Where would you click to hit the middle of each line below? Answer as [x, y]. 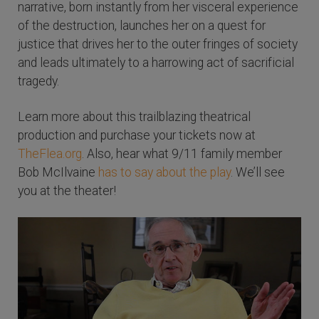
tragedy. [38, 82]
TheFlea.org [50, 154]
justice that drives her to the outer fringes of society [158, 45]
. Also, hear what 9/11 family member [182, 154]
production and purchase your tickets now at [137, 136]
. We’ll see [258, 173]
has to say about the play [164, 173]
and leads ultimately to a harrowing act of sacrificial [156, 63]
